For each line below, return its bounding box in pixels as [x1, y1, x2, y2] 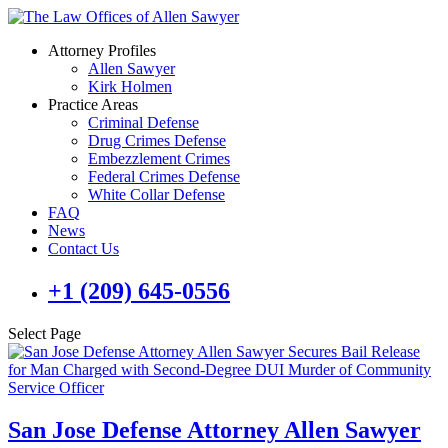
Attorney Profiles [48, 42, 156, 59]
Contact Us [48, 240, 119, 257]
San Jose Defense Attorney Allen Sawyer [8, 416, 421, 443]
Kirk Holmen [88, 78, 172, 95]
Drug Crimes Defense [88, 132, 226, 149]
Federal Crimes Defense [88, 168, 240, 185]
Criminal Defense [88, 114, 199, 131]
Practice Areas [48, 96, 138, 113]
